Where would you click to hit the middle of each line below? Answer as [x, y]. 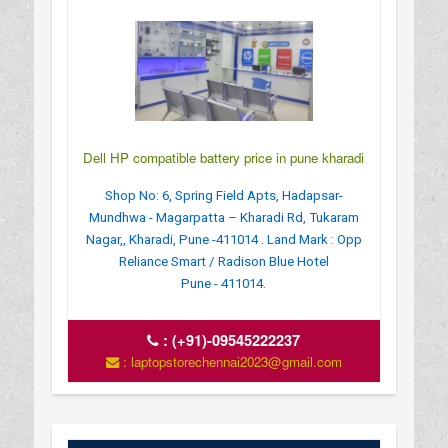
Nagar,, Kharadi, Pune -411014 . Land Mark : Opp [223, 239]
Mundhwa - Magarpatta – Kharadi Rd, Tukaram [223, 217]
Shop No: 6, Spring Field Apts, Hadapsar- [223, 195]
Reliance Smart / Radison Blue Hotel [223, 261]
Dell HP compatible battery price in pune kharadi [224, 157]
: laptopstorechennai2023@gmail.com [230, 361]
